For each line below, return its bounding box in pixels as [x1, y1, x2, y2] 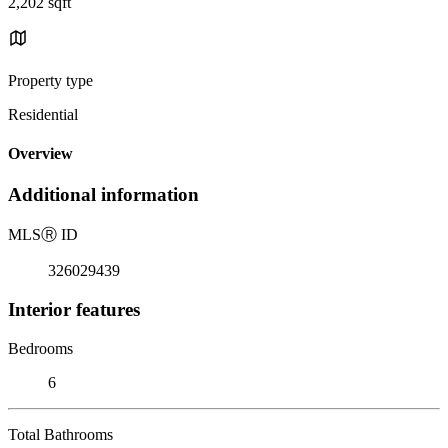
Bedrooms [8, 339, 73, 357]
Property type [8, 71, 93, 89]
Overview [8, 145, 73, 163]
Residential [8, 105, 78, 123]
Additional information [8, 184, 199, 206]
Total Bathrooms [8, 425, 113, 443]
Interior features [8, 298, 140, 320]
